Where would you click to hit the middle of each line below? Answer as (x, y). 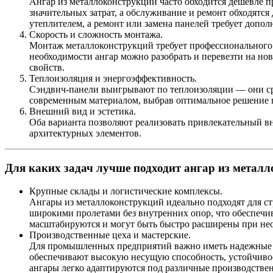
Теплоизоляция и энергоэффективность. (113, 78)
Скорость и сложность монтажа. (96, 34)
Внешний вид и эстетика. (83, 111)
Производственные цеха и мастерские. (110, 235)
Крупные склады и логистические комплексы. (126, 191)
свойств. (47, 67)
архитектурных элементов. (85, 133)
